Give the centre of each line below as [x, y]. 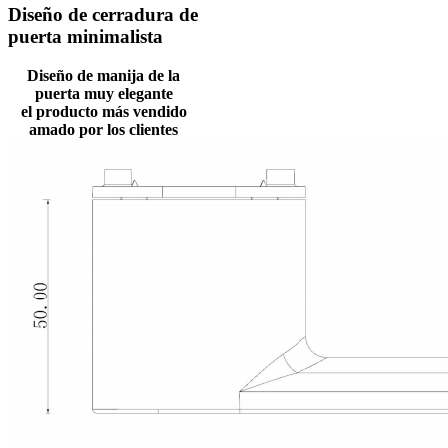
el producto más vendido [103, 111]
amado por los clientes [104, 129]
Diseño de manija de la [104, 75]
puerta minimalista [85, 37]
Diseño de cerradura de [103, 15]
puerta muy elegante [103, 93]
